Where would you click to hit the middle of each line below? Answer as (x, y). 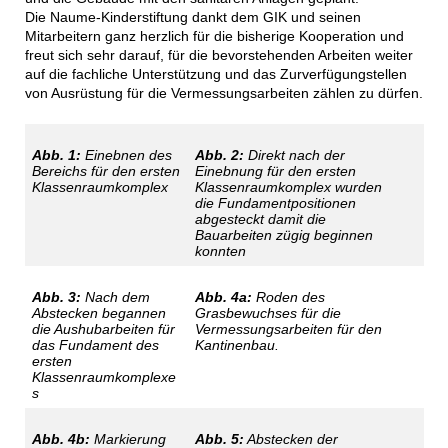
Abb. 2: (219, 155)
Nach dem (115, 297)
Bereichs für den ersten (105, 171)
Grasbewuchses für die (267, 313)
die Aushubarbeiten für (103, 329)
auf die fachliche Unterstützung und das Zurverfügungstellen (215, 74)
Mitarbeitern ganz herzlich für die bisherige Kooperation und (214, 36)
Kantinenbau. (236, 345)
